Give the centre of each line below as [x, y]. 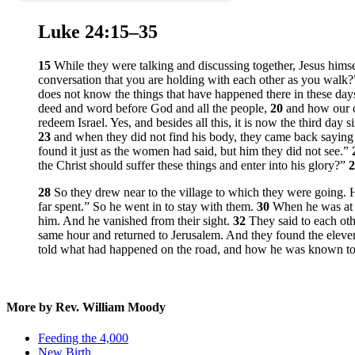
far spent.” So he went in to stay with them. [147, 206]
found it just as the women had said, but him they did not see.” [195, 151]
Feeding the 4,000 [83, 338]
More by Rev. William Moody [86, 307]
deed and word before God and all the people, [154, 108]
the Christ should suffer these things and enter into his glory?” [192, 165]
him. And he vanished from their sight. [136, 220]
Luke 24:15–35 [98, 31]
